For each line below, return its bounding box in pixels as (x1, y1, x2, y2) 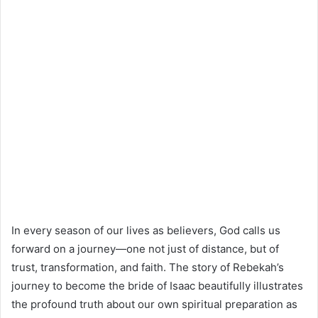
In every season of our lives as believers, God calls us (11, 224, 280, 238)
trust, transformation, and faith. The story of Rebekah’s (11, 261, 284, 275)
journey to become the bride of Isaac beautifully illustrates (11, 279, 303, 293)
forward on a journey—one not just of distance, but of (11, 242, 279, 256)
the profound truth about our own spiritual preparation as (11, 297, 297, 312)
